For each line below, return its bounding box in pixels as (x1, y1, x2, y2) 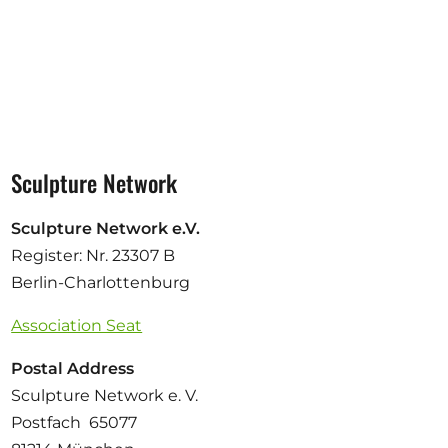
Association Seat (11, 316, 143, 336)
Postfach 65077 (11, 413, 138, 433)
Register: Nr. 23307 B (11, 246, 184, 266)
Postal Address (11, 359, 139, 379)
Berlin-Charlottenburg (11, 273, 191, 293)
